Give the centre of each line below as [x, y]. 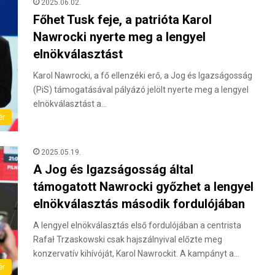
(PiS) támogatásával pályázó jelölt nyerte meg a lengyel [141, 90]
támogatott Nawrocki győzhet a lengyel [143, 187]
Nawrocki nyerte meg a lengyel [119, 37]
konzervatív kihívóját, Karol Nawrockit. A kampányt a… [136, 254]
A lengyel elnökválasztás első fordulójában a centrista [137, 225]
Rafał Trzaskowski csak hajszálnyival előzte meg [128, 239]
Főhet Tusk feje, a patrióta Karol [122, 20]
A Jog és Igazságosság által [113, 169]
